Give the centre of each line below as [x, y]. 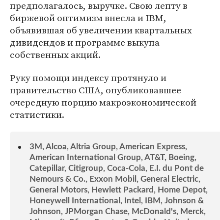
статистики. [37, 114]
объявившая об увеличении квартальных [101, 30]
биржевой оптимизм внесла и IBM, [88, 18]
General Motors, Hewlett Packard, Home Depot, [119, 190]
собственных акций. [55, 55]
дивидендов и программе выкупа [85, 42]
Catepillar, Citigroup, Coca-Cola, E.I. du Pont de [117, 168]
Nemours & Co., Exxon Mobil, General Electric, [115, 179]
